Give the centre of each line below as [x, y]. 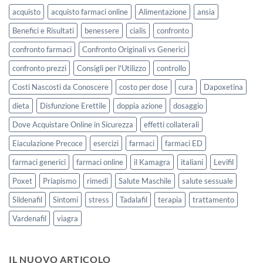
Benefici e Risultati [43, 30]
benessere [102, 30]
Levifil [224, 162]
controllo [171, 68]
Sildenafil [27, 199]
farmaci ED [184, 143]
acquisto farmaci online [90, 11]
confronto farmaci [42, 49]
